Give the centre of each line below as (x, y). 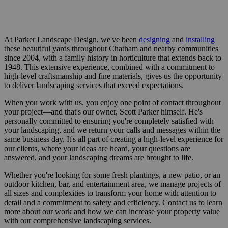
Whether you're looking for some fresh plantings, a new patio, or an (112, 175)
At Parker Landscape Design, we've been (72, 39)
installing (200, 39)
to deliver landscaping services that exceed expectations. (95, 85)
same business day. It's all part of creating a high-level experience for (114, 139)
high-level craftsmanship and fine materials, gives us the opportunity (113, 76)
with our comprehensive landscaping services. (78, 220)
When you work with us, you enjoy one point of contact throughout (112, 102)
